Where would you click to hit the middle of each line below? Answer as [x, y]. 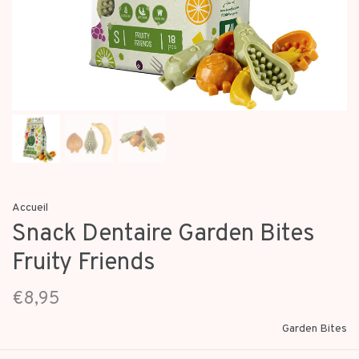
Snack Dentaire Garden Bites [163, 234]
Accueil [30, 208]
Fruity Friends [84, 263]
